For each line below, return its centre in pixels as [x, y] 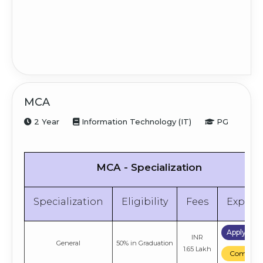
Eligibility [145, 202]
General [68, 243]
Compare [245, 254]
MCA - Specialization [149, 168]
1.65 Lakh [197, 249]
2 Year [45, 122]
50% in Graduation [145, 243]
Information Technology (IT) [135, 122]
